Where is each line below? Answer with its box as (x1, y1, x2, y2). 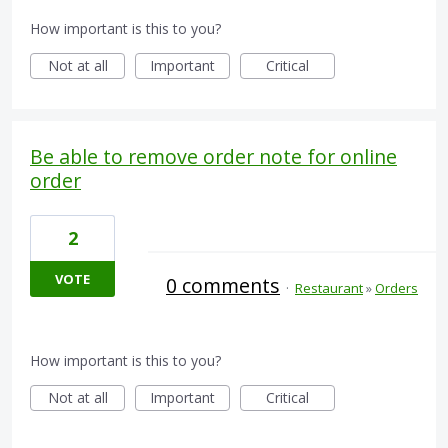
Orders (375, 279, 418, 298)
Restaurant (295, 279, 363, 298)
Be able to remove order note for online (30, 143, 397, 171)
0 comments (166, 272, 280, 300)
